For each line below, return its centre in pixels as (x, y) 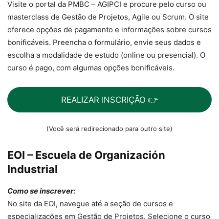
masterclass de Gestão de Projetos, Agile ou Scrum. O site (108, 17)
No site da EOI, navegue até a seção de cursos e (90, 204)
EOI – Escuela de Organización (86, 155)
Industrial (33, 169)
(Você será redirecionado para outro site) (109, 129)
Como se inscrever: (41, 191)
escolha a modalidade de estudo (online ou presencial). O (106, 55)
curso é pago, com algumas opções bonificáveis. (91, 67)
